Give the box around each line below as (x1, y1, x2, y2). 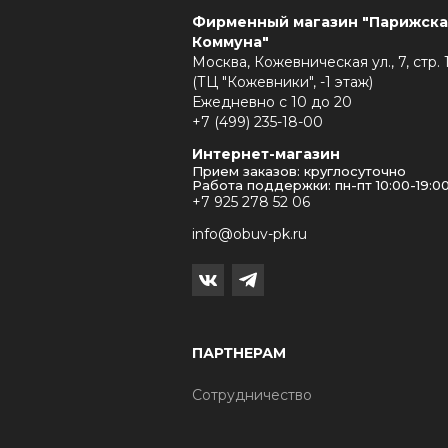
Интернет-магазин (192, 145, 340, 163)
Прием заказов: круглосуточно (192, 163, 406, 179)
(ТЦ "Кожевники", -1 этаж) (192, 73, 373, 91)
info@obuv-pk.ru (192, 225, 307, 243)
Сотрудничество (192, 386, 312, 404)
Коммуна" (192, 33, 269, 51)
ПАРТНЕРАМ (192, 344, 286, 362)
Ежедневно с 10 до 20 (192, 93, 352, 111)
